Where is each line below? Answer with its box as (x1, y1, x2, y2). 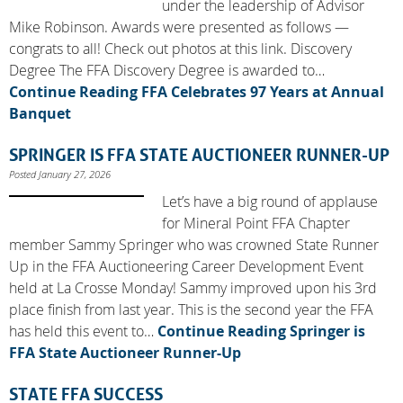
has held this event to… (9, 320, 157, 341)
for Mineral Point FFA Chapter (162, 212, 350, 233)
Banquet (9, 103, 71, 123)
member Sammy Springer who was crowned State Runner (9, 234, 379, 255)
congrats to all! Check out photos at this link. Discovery (9, 38, 352, 58)
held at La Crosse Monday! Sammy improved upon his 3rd (9, 277, 377, 298)
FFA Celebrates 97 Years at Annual (138, 81, 384, 102)
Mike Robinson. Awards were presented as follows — (9, 16, 349, 37)
